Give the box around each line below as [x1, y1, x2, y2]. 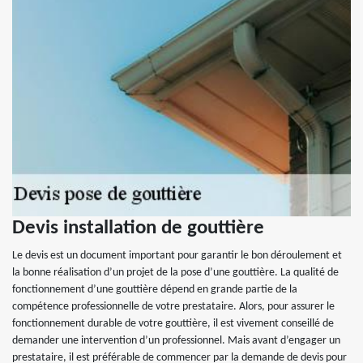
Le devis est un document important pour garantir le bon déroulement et [12, 249, 342, 262]
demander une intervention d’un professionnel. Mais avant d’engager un [12, 334, 340, 347]
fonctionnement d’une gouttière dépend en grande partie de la [12, 283, 297, 296]
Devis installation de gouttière [12, 217, 264, 238]
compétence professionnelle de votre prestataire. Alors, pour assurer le [12, 300, 335, 313]
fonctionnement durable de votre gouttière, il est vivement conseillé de [12, 317, 334, 330]
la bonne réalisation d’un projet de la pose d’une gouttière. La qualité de [12, 266, 339, 279]
